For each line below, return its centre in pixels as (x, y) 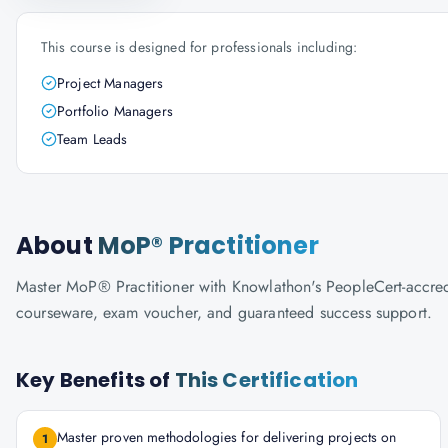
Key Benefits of (95, 380)
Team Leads (92, 139)
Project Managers (110, 83)
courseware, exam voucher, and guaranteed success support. (224, 312)
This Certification (266, 380)
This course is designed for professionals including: (199, 47)
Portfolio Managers (115, 111)
